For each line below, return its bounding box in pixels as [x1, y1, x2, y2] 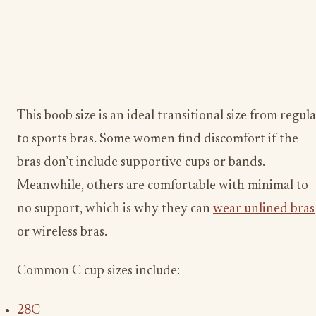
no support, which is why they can [17, 202, 213, 216]
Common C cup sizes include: [17, 265, 180, 279]
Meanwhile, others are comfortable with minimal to [17, 178, 308, 193]
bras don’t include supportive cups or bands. [17, 155, 265, 169]
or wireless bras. [17, 225, 107, 239]
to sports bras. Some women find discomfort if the [17, 132, 298, 146]
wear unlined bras [213, 202, 315, 216]
